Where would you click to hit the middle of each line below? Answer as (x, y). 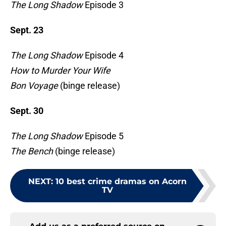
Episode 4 (103, 55)
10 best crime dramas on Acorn (121, 182)
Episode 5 (103, 136)
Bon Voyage (35, 86)
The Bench (32, 151)
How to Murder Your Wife (60, 71)
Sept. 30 (27, 111)
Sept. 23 (27, 30)
